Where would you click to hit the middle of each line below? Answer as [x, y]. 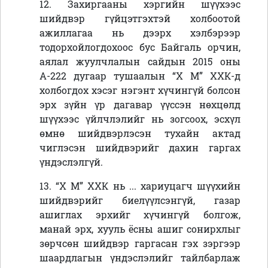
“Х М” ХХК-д [206, 76]
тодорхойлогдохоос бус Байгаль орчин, [140, 47]
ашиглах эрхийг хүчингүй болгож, [140, 215]
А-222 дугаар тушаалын [106, 76]
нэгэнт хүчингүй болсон [180, 90]
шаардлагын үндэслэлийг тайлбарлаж [140, 258]
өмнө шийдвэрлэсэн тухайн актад [140, 133]
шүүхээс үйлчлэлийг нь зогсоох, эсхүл [140, 119]
